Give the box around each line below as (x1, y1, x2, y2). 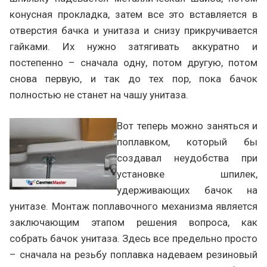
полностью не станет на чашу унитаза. (10, 89, 188, 101)
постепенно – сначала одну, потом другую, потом (10, 57, 257, 69)
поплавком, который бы (117, 136, 257, 148)
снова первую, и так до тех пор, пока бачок (10, 73, 257, 85)
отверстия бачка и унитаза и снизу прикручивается (10, 24, 257, 36)
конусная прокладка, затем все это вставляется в (10, 8, 257, 20)
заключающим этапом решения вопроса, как (10, 216, 257, 228)
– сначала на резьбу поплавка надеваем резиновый (10, 249, 257, 260)
